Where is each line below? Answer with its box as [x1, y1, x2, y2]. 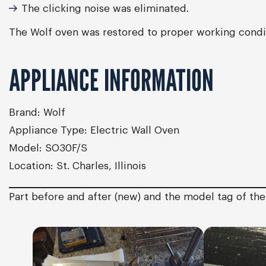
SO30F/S [42, 143, 87, 153]
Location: [9, 161, 53, 171]
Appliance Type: [9, 125, 87, 135]
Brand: [9, 107, 40, 118]
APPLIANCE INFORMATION [9, 62, 214, 98]
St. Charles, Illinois [53, 161, 146, 171]
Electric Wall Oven [87, 125, 179, 135]
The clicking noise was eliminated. [21, 4, 189, 14]
